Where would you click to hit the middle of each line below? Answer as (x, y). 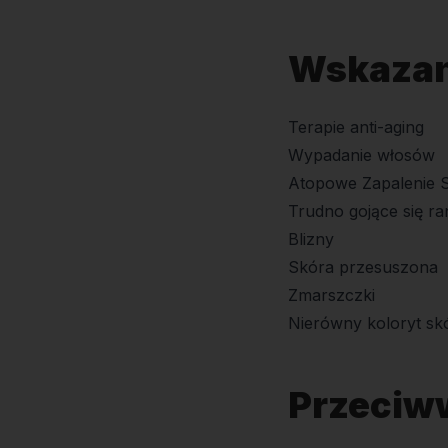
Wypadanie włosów (361, 155)
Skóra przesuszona (363, 267)
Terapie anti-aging (356, 127)
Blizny (311, 239)
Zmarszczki (331, 295)
